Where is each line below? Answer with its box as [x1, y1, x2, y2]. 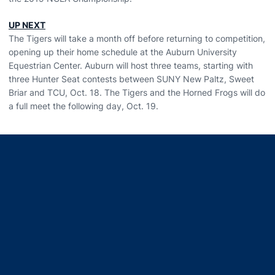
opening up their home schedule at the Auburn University [9, 47, 237, 57]
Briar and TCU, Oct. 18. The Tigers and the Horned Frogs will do [9, 87, 265, 98]
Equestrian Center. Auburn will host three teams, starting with [9, 60, 253, 71]
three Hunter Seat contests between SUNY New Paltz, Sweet [9, 74, 254, 84]
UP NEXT [9, 20, 45, 30]
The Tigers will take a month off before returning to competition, [9, 33, 265, 44]
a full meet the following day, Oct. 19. [9, 101, 158, 111]
